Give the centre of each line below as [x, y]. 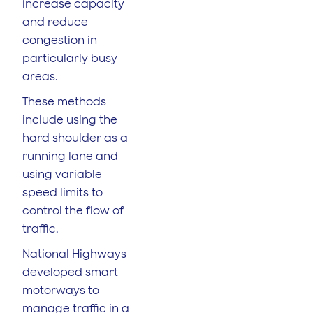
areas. [40, 76]
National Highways [74, 253]
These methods [64, 101]
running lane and [70, 155]
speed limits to [63, 192]
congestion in [60, 39]
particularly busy [70, 58]
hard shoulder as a [75, 137]
